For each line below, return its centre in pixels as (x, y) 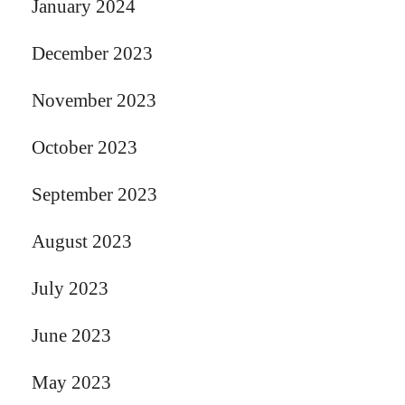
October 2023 (85, 147)
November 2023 (94, 100)
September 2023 (94, 194)
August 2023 (82, 241)
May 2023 (71, 382)
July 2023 (70, 288)
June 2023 (71, 335)
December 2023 (92, 53)
